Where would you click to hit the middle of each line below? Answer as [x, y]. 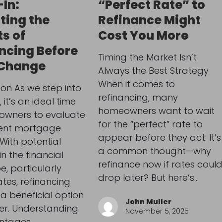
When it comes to [136, 84]
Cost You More [143, 35]
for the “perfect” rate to [150, 124]
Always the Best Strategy [153, 70]
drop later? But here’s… [148, 177]
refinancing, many [138, 97]
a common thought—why [154, 151]
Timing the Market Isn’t [147, 57]
